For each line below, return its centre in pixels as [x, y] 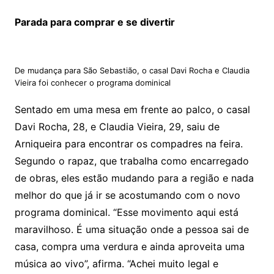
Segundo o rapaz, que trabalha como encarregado [131, 161]
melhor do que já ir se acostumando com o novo [127, 195]
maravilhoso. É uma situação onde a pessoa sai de [131, 230]
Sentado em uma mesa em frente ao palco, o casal [132, 110]
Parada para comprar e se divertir [94, 22]
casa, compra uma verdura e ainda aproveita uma [129, 247]
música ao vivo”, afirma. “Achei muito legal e [116, 264]
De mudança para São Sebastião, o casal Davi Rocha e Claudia [132, 71]
